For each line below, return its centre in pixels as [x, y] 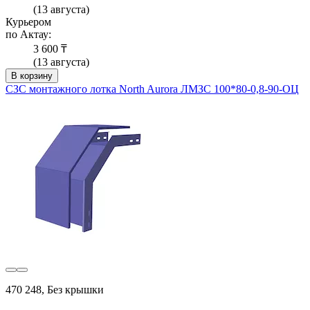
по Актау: [28, 34]
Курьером [28, 21]
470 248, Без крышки [55, 289]
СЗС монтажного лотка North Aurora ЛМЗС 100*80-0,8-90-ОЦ [152, 89]
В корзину [32, 75]
